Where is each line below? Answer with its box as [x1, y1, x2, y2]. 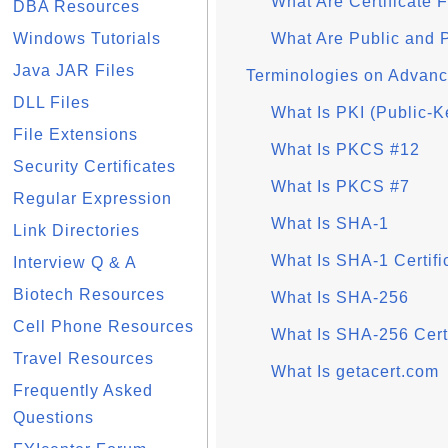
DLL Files [13, 94, 90, 111]
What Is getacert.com [271, 363, 439, 380]
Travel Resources [13, 350, 154, 367]
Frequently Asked [13, 382, 153, 399]
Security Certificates [13, 158, 176, 175]
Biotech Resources [13, 286, 165, 303]
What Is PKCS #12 [271, 141, 420, 158]
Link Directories [13, 222, 140, 239]
